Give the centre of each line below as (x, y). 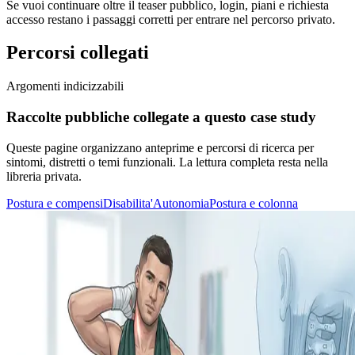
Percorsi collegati (78, 53)
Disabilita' (128, 203)
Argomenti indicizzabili (65, 86)
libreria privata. (44, 176)
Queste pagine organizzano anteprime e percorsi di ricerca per (160, 147)
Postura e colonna (254, 203)
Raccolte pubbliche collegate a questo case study (161, 117)
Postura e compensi (55, 203)
